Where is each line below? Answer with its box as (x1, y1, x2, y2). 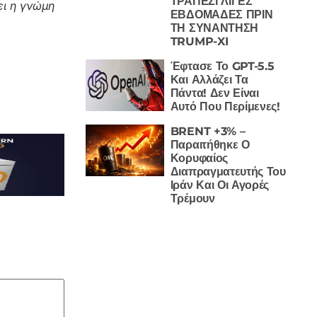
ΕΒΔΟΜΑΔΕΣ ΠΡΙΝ (170, 7, 273, 21)
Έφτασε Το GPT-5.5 (170, 59, 275, 73)
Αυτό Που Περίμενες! (170, 99, 280, 113)
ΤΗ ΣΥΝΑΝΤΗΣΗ (170, 21, 258, 35)
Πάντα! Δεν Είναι (170, 86, 259, 100)
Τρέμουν (170, 191, 215, 205)
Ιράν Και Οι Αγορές (170, 178, 270, 192)
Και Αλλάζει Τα (170, 72, 248, 86)
